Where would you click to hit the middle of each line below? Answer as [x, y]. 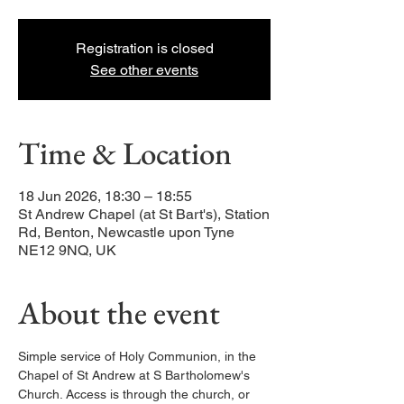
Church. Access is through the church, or [136, 394]
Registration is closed [144, 48]
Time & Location [125, 153]
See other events [144, 70]
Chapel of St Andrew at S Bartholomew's [136, 375]
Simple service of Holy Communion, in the [139, 356]
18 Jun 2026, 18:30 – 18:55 [105, 196]
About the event [119, 312]
